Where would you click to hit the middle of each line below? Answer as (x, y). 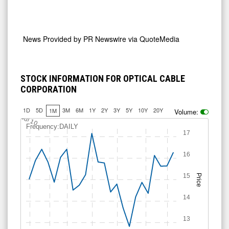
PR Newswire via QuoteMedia (131, 39)
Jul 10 (29, 120)
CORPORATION (49, 89)
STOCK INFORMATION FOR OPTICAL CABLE (103, 79)
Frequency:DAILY (52, 127)
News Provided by (53, 39)
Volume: (186, 112)
